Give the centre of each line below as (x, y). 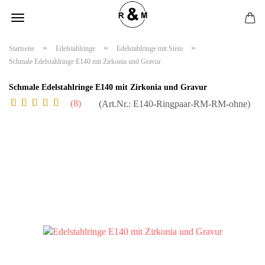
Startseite (22, 49)
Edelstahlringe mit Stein (150, 49)
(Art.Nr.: (116, 104)
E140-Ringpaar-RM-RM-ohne (190, 104)
